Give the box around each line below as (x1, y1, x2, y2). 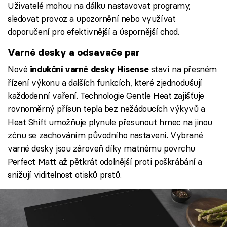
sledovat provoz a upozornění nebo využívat (8, 13, 176, 24)
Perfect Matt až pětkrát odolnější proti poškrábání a (8, 156, 203, 167)
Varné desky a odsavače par (8, 46, 140, 58)
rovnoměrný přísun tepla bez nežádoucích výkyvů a (8, 103, 205, 115)
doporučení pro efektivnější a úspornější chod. (8, 26, 179, 37)
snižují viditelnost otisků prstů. (8, 169, 122, 180)
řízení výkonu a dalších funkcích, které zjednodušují (8, 77, 203, 88)
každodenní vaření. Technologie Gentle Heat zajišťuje (8, 90, 205, 101)
